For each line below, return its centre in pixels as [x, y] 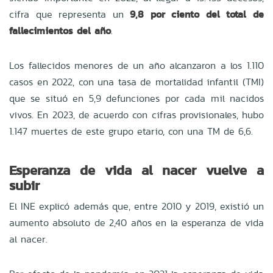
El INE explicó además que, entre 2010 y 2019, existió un [136, 206]
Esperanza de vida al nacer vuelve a [136, 170]
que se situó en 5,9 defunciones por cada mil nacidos [136, 98]
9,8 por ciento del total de [197, 14]
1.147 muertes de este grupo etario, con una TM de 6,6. [131, 131]
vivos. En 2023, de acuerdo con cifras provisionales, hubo [136, 115]
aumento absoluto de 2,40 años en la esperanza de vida [136, 222]
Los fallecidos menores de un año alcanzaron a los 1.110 [136, 65]
